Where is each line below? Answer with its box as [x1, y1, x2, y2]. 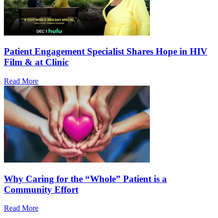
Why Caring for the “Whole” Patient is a [4, 173, 167, 184]
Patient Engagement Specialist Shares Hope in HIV [4, 46, 207, 57]
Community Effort [4, 184, 78, 195]
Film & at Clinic [4, 57, 69, 68]
